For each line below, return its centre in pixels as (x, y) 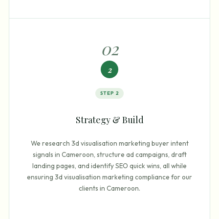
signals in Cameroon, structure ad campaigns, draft (109, 154)
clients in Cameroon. (109, 188)
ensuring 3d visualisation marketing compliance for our (109, 177)
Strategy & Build (109, 120)
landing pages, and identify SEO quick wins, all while (109, 165)
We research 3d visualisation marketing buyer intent (109, 143)
